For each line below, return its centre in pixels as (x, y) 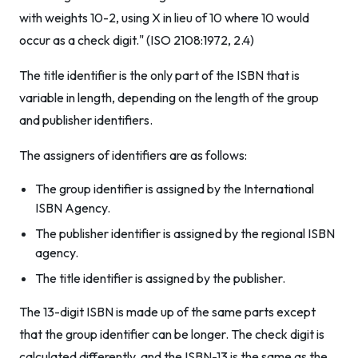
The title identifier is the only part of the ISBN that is (159, 75)
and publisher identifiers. (86, 120)
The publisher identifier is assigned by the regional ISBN (185, 233)
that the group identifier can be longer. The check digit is (172, 334)
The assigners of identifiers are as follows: (133, 155)
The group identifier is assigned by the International (175, 189)
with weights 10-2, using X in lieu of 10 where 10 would (164, 18)
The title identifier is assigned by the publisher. (160, 278)
